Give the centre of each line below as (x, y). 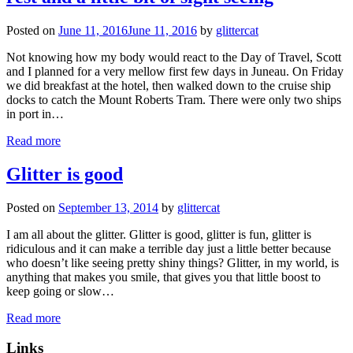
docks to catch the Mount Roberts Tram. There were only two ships (174, 99)
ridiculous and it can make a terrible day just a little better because (169, 248)
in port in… (35, 113)
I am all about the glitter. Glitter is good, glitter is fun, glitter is (159, 234)
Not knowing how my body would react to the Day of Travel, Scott (174, 57)
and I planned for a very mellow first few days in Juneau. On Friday (175, 71)
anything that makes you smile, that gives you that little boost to (163, 277)
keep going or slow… (60, 291)
